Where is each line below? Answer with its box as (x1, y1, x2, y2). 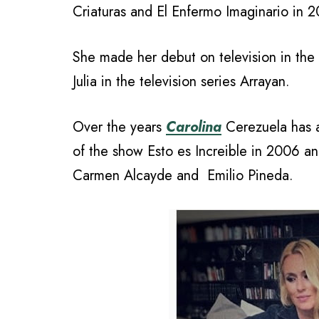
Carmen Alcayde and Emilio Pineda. (73, 165, 293, 187)
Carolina (166, 117, 221, 138)
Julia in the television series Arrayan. (73, 71, 290, 93)
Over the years (73, 117, 166, 138)
